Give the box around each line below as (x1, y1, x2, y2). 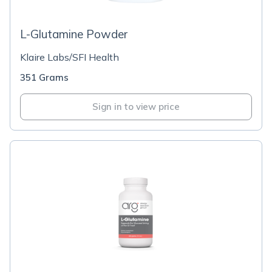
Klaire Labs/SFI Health (20, 51, 119, 63)
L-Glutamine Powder (20, 27, 127, 41)
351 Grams (20, 72, 69, 83)
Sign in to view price (92, 101, 180, 112)
